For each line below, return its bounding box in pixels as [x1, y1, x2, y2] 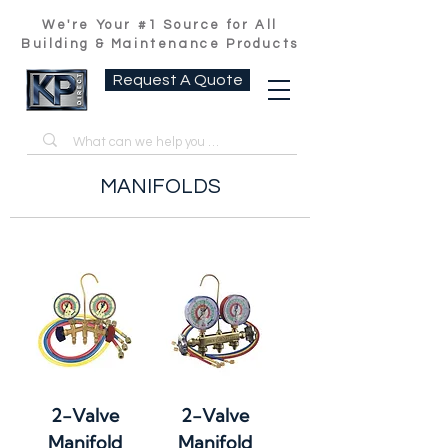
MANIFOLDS [99, 176, 221, 197]
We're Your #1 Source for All [42, 18, 278, 32]
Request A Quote [112, 72, 243, 88]
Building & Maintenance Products [21, 37, 299, 51]
